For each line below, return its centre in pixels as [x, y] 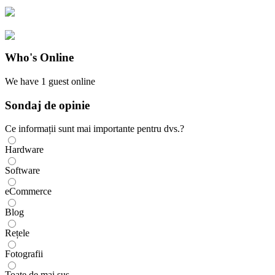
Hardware [24, 150]
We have [23, 81]
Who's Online [39, 58]
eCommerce [28, 192]
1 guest [56, 81]
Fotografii [24, 254]
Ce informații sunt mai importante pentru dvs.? [95, 129]
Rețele [17, 233]
